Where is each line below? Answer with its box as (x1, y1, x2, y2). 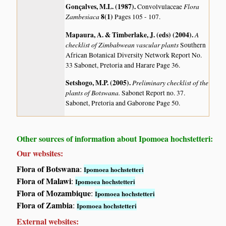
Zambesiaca (66, 12, 101, 22)
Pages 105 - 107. (115, 12, 161, 22)
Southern (180, 40, 206, 49)
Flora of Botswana (17, 163, 80, 175)
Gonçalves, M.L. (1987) (66, 2, 135, 12)
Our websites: (17, 147, 64, 159)
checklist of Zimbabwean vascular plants (66, 39, 181, 49)
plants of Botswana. (66, 88, 122, 98)
